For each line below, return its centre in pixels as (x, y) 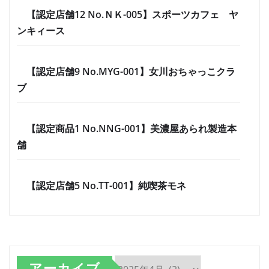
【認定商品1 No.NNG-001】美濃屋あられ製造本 (131, 129)
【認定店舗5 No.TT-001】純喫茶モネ (106, 186)
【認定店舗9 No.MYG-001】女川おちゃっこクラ (131, 72)
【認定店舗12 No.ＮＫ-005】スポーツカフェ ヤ (132, 15)
